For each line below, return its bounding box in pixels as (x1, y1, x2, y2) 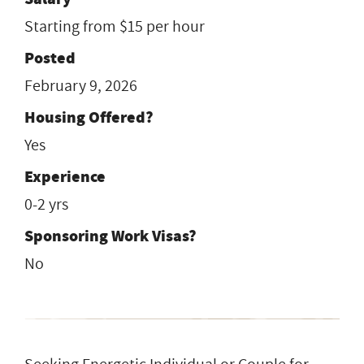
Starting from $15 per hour (24, 15, 205, 38)
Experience (24, 165, 106, 188)
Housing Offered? (24, 106, 154, 128)
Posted (24, 46, 76, 69)
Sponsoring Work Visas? (24, 224, 197, 247)
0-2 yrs (24, 193, 68, 216)
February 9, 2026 (24, 74, 137, 97)
